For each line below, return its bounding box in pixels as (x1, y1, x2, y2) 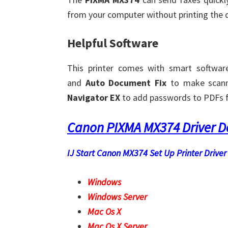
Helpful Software (67, 35, 158, 51)
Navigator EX (67, 92, 120, 104)
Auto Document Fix (85, 77, 167, 89)
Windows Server (88, 191, 147, 203)
